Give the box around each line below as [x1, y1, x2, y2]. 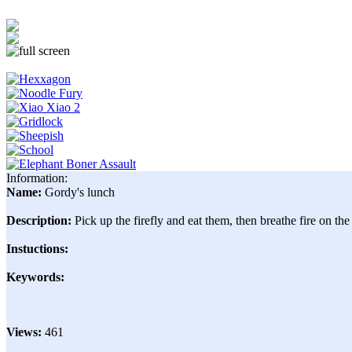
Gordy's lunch [45, 185, 115, 200]
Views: [6, 325, 45, 339]
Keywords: [6, 270, 64, 284]
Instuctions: [6, 242, 68, 256]
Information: [6, 171, 68, 185]
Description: [6, 214, 75, 228]
